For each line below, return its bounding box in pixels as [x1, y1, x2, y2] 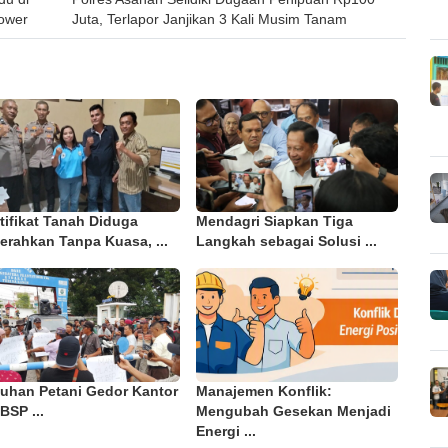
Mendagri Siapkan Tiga [195, 214, 353, 230]
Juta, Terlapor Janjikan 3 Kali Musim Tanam [71, 11, 347, 27]
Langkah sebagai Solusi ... [195, 234, 377, 250]
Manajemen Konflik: [195, 383, 332, 399]
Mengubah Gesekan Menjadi [195, 403, 391, 419]
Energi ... [195, 423, 256, 439]
